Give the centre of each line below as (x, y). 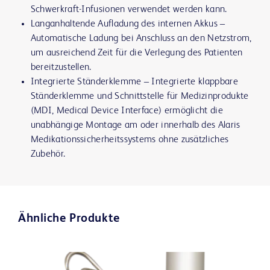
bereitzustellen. (61, 68)
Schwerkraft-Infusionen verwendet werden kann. (129, 10)
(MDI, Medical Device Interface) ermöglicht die (127, 111)
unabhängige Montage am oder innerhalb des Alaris (135, 126)
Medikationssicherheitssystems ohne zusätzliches (130, 140)
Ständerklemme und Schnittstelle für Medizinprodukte (140, 97)
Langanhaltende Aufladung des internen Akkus (124, 24)
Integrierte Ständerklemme (86, 82)
